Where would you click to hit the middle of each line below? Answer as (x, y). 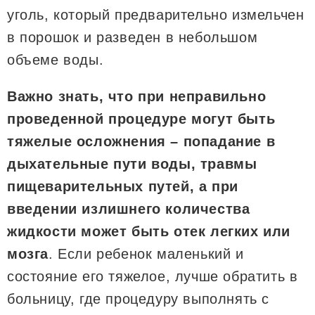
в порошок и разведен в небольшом (133, 37)
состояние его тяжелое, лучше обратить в (153, 276)
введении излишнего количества (129, 208)
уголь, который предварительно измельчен (156, 14)
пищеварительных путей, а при (123, 186)
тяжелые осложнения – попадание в (141, 141)
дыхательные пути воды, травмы (132, 163)
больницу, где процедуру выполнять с (139, 298)
